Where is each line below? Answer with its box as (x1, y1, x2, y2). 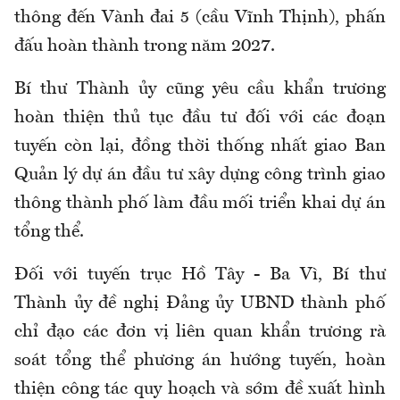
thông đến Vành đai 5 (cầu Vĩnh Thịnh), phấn (14, 9, 386, 28)
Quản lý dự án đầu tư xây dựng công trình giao (14, 166, 386, 185)
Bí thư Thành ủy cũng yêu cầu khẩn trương (14, 80, 386, 99)
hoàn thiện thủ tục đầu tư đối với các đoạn (14, 109, 386, 128)
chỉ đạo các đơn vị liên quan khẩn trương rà (14, 323, 386, 342)
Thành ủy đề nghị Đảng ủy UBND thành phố (14, 295, 386, 313)
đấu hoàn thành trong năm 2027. (14, 37, 275, 56)
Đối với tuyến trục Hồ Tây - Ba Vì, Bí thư (14, 266, 386, 285)
